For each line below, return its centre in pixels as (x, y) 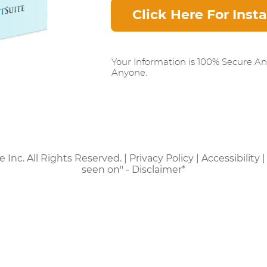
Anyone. (129, 73)
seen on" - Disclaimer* (133, 169)
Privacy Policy (162, 158)
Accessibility (231, 158)
